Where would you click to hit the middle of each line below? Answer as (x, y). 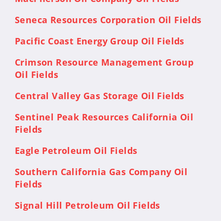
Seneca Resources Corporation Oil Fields (108, 19)
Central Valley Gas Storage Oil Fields (101, 95)
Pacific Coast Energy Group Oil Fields (100, 41)
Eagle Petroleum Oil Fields (76, 150)
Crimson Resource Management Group (104, 62)
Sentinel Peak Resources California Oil (104, 117)
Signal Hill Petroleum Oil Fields (89, 205)
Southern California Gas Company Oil (101, 171)
